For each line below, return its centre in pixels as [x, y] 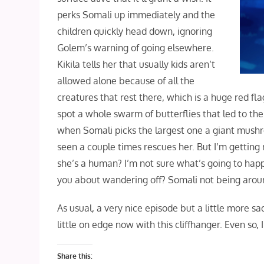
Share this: [75, 256]
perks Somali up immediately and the [136, 14]
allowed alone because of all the [126, 80]
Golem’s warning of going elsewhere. [136, 47]
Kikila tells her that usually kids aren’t [136, 64]
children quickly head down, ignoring [135, 31]
